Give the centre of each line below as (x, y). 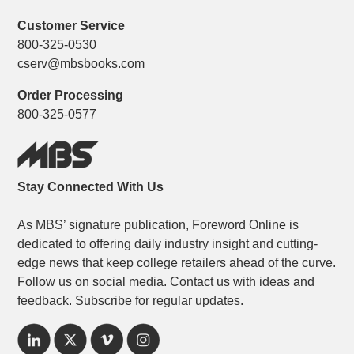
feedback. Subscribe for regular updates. (131, 300)
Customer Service (72, 25)
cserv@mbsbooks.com (81, 63)
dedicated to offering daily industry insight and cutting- (168, 243)
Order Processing (71, 95)
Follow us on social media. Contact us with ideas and (166, 281)
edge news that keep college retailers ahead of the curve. (177, 262)
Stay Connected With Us (91, 186)
